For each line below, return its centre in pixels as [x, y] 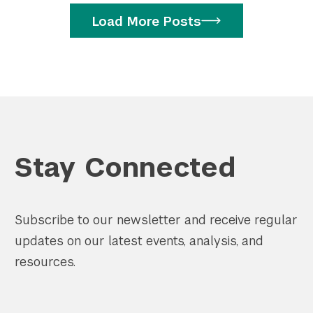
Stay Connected [125, 168]
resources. [45, 262]
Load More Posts [147, 22]
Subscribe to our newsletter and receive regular [156, 220]
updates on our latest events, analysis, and [139, 241]
